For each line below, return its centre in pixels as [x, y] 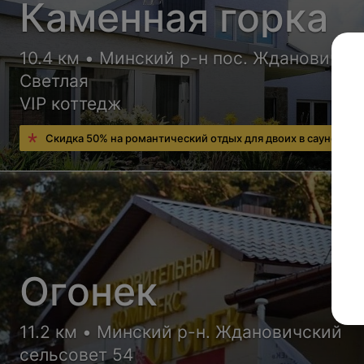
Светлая [54, 80]
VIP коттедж [71, 103]
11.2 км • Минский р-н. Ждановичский [181, 331]
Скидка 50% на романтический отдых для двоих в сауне [192, 138]
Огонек [89, 291]
